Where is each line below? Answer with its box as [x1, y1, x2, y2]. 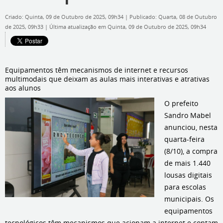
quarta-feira [164, 134, 205, 144]
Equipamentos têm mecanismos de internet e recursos [5, 65, 188, 75]
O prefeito [164, 99, 198, 108]
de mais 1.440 [164, 158, 211, 168]
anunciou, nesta [164, 122, 218, 132]
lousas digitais [164, 170, 212, 180]
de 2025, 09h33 [5, 23, 45, 30]
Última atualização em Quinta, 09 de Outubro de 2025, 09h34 [49, 23, 206, 30]
